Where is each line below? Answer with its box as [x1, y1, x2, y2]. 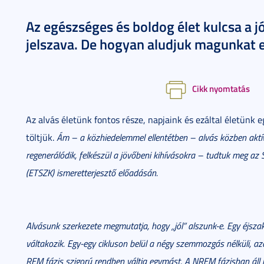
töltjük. [26, 131, 57, 144]
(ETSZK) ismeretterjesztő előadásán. [26, 166, 158, 179]
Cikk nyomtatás [192, 82, 250, 95]
